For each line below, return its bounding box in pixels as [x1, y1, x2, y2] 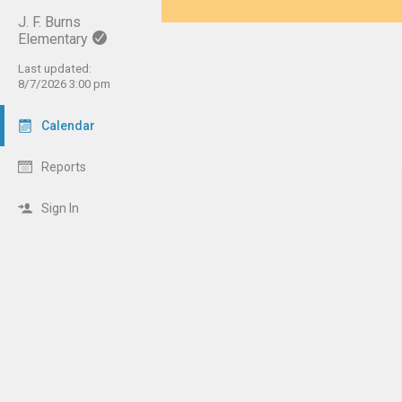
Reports [41, 160, 86, 174]
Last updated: [18, 62, 92, 75]
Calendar [41, 118, 95, 133]
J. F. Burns [18, 13, 81, 31]
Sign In [41, 201, 79, 215]
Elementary [18, 31, 88, 48]
